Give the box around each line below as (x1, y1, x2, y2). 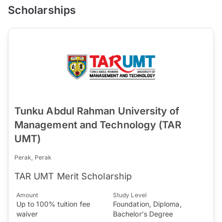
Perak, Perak (14, 153, 52, 161)
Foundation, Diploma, (113, 199, 182, 208)
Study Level (113, 191, 147, 199)
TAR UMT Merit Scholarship (14, 170, 132, 181)
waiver (16, 209, 38, 218)
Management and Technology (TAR (14, 118, 182, 131)
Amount (16, 191, 39, 199)
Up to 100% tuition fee (16, 199, 90, 208)
